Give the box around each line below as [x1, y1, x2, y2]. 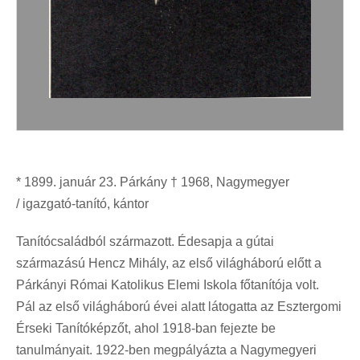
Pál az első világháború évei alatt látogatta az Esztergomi [16, 299, 342, 313]
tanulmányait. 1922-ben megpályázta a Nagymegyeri [16, 342, 317, 357]
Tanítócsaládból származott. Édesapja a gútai [16, 234, 274, 248]
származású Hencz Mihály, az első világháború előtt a [16, 256, 321, 270]
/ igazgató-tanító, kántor [16, 196, 149, 211]
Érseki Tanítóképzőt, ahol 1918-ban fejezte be [16, 321, 276, 335]
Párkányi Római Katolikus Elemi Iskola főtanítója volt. [16, 277, 319, 292]
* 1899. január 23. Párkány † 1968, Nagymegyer [16, 174, 289, 189]
